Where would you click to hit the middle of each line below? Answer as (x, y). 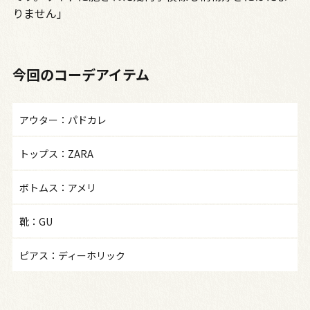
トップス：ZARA (56, 153)
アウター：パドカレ (63, 119)
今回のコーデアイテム (81, 74)
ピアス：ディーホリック (72, 255)
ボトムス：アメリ (57, 187)
